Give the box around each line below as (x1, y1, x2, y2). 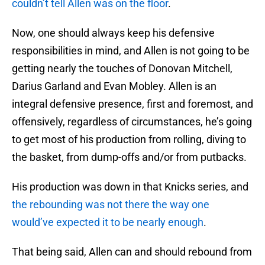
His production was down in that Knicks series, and (12, 180, 248, 193)
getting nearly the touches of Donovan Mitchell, (12, 62, 232, 75)
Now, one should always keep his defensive (12, 27, 215, 40)
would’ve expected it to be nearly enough (12, 216, 203, 229)
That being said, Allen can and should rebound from (12, 245, 252, 258)
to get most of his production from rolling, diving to (12, 133, 246, 146)
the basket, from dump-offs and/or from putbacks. (12, 151, 247, 164)
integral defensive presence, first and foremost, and (12, 98, 253, 111)
